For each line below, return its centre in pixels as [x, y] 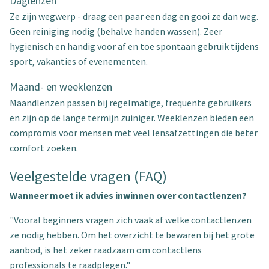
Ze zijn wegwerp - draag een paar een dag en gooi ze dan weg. [134, 16]
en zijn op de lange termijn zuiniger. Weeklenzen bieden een [132, 118]
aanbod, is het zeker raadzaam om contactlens [106, 250]
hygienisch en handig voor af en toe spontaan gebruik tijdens [134, 46]
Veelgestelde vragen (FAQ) [88, 176]
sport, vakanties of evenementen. [79, 61]
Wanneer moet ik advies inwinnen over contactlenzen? [128, 195]
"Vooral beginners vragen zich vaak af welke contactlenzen [131, 220]
